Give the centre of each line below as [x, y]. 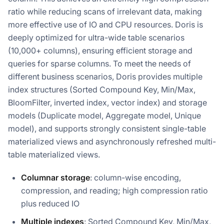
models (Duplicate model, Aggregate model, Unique [104, 116]
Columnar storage [55, 178]
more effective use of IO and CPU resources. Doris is [105, 25]
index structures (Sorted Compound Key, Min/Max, [102, 90]
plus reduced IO [50, 204]
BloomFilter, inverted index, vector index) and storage [107, 103]
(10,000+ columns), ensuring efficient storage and [100, 51]
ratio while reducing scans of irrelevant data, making [105, 12]
